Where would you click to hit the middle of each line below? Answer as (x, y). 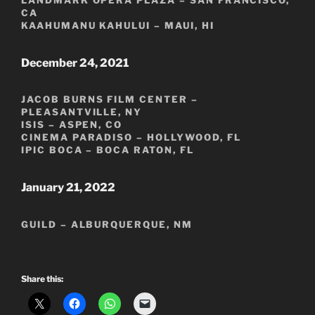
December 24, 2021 (75, 63)
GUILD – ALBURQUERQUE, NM (107, 224)
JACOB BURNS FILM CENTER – (110, 99)
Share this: (42, 278)
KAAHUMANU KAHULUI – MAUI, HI (118, 25)
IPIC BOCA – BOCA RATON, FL (108, 150)
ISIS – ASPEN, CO (72, 125)
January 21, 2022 (68, 187)
